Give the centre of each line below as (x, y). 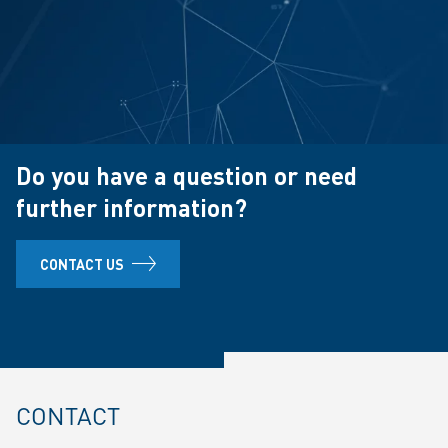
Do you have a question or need (186, 175)
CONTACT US (82, 264)
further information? (131, 207)
